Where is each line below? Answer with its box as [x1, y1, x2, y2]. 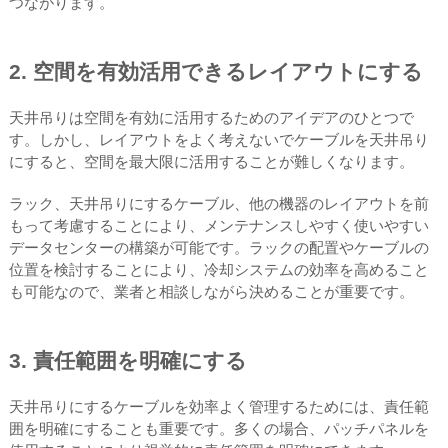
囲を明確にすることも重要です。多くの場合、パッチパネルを [8, 420, 429, 437]
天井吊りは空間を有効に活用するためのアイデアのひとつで [8, 109, 414, 126]
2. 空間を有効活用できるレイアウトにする [8, 60, 423, 83]
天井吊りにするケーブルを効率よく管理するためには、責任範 [8, 398, 429, 415]
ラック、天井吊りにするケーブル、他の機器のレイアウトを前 [8, 195, 429, 212]
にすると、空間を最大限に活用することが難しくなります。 [8, 153, 414, 170]
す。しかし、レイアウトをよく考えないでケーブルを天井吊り [8, 131, 429, 148]
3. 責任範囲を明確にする [8, 349, 247, 372]
